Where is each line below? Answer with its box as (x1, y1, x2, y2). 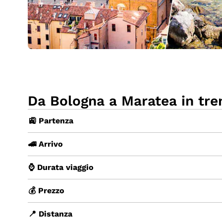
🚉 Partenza (28, 115, 73, 125)
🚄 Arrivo (28, 139, 63, 149)
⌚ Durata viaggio (28, 162, 94, 172)
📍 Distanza (28, 209, 72, 219)
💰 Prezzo (28, 185, 64, 195)
